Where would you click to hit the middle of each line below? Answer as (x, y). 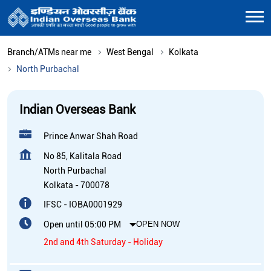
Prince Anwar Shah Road (91, 136)
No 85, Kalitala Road (83, 156)
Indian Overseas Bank (77, 109)
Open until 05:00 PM (82, 224)
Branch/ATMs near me (49, 52)
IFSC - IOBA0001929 (83, 204)
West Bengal (130, 52)
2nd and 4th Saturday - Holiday (103, 242)
